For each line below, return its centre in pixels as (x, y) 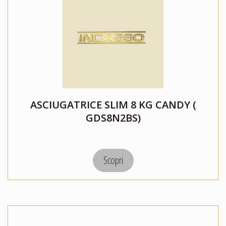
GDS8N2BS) (113, 118)
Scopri (113, 160)
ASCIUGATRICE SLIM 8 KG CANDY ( (113, 105)
